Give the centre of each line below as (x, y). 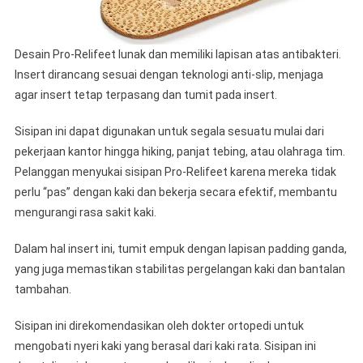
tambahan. (43, 290)
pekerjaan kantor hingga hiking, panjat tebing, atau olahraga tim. (179, 152)
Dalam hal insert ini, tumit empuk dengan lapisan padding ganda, (180, 249)
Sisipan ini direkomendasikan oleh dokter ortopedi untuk (159, 326)
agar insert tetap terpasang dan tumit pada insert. (145, 95)
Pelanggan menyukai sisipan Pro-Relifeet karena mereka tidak (175, 172)
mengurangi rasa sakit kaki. (85, 213)
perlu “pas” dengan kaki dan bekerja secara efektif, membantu (175, 192)
